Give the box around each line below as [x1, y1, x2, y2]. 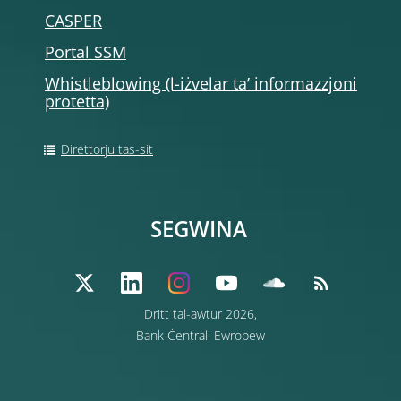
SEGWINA [149, 221, 247, 243]
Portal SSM [45, 46, 126, 62]
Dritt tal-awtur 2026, [144, 309, 257, 321]
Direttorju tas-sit [61, 144, 153, 157]
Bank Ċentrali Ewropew [136, 330, 265, 343]
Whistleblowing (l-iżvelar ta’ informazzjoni [45, 77, 357, 93]
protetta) [45, 95, 109, 111]
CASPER [45, 14, 102, 30]
